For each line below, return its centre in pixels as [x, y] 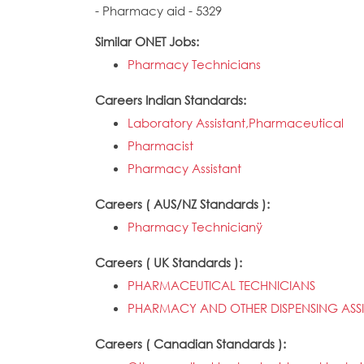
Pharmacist [160, 145]
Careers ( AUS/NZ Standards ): [184, 204]
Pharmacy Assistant [184, 168]
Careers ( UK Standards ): [170, 262]
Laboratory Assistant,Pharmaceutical [236, 123]
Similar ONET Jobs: [149, 41]
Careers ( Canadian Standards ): [192, 344]
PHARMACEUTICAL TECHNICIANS [221, 285]
